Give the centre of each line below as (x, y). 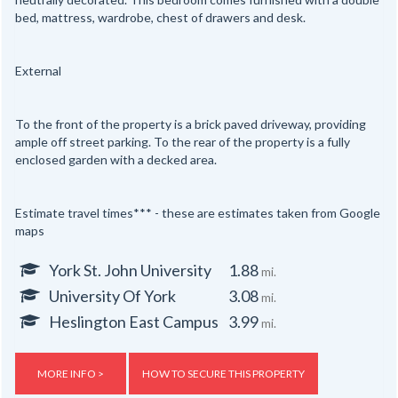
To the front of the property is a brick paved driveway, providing (191, 124)
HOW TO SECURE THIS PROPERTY (223, 374)
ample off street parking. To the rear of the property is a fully (183, 142)
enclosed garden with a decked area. (116, 160)
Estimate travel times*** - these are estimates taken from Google (198, 213)
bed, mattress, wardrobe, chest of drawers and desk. (160, 18)
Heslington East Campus (134, 322)
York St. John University (130, 271)
